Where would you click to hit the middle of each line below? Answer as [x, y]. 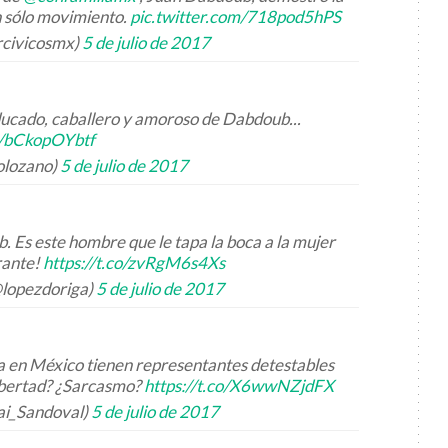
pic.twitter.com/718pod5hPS [235, 16]
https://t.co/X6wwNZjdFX [239, 385]
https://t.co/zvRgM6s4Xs [134, 262]
